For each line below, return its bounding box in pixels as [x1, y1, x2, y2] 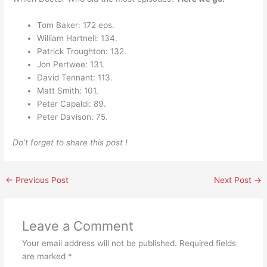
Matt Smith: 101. [37, 86, 99, 96]
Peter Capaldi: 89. [37, 99, 107, 109]
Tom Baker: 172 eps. [37, 20, 115, 30]
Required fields [179, 238, 236, 248]
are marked [21, 251, 68, 261]
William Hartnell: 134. [37, 33, 118, 44]
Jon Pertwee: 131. [37, 60, 105, 70]
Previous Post [13, 175, 69, 185]
